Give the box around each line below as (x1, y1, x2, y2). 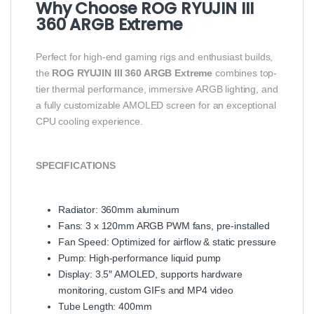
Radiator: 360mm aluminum (58, 204, 179, 216)
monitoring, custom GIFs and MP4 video (58, 285, 233, 296)
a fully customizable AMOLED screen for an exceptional (36, 100, 276, 111)
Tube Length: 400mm (58, 301, 152, 313)
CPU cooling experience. (36, 116, 143, 128)
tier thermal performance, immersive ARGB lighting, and (36, 83, 278, 95)
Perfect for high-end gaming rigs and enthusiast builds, (36, 51, 273, 63)
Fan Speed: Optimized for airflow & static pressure (58, 236, 276, 248)
